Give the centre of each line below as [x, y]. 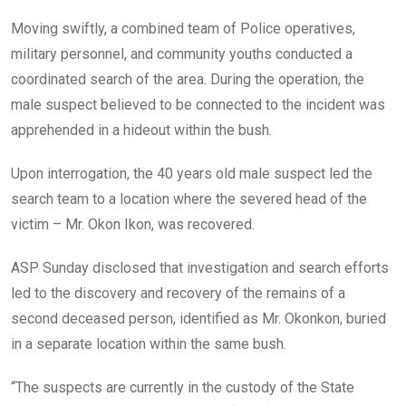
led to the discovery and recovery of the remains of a [178, 294]
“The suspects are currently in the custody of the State [183, 388]
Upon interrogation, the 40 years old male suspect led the [192, 174]
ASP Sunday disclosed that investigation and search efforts [200, 268]
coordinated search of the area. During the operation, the [188, 80]
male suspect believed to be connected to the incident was [198, 105]
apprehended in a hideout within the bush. [141, 130]
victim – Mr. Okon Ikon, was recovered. [133, 225]
